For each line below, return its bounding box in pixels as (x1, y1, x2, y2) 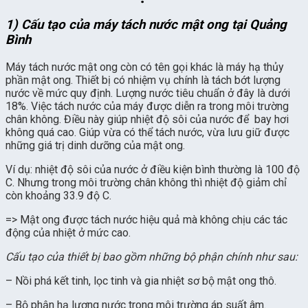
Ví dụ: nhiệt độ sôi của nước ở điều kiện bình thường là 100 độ (5, 163, 300, 177)
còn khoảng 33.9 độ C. (5, 189, 111, 203)
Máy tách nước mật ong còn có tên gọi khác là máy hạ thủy (5, 60, 284, 74)
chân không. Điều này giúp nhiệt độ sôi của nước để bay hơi (5, 113, 289, 126)
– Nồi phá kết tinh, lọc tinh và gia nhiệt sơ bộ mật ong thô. (5, 274, 276, 288)
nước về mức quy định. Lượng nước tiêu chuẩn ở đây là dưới (5, 87, 290, 100)
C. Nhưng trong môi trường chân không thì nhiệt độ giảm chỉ (5, 176, 287, 190)
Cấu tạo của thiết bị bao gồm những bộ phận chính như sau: (5, 250, 298, 264)
